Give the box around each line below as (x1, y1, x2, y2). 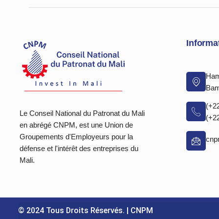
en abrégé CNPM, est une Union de (20, 121, 133, 129)
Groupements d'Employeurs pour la (20, 132, 133, 141)
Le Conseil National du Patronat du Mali (20, 109, 145, 117)
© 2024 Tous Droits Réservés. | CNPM (18, 206, 153, 215)
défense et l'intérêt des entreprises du (20, 144, 138, 153)
